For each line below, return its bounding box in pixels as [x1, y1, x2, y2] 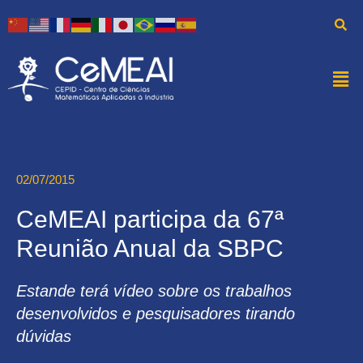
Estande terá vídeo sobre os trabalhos [16, 282, 292, 300]
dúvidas [16, 327, 76, 345]
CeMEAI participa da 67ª [16, 206, 284, 233]
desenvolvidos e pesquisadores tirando [16, 305, 295, 322]
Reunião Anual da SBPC [16, 235, 284, 262]
